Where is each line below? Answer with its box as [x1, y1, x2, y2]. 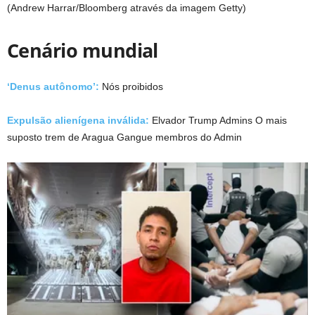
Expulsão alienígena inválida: [7, 115, 149, 127]
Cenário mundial [7, 37, 158, 64]
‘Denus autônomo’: [7, 81, 102, 93]
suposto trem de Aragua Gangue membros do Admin [7, 131, 242, 143]
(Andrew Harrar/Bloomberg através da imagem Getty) [7, 2, 246, 14]
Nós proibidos [102, 81, 163, 93]
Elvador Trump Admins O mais [149, 115, 287, 127]
